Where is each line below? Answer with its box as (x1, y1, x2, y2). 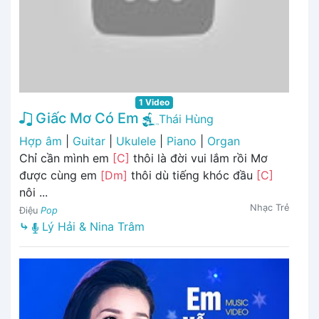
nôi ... (19, 185, 48, 200)
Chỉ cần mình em (19, 151, 113, 166)
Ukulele (116, 134, 156, 149)
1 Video (139, 96, 169, 108)
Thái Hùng (159, 111, 214, 126)
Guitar (73, 134, 105, 149)
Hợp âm (19, 134, 62, 149)
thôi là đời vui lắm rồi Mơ (130, 151, 268, 166)
